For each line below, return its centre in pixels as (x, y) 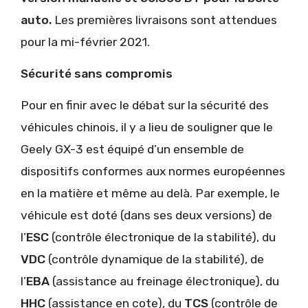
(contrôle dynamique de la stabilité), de (155, 259)
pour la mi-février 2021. (85, 42)
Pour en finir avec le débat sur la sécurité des (145, 105)
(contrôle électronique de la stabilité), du (162, 237)
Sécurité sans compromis (97, 73)
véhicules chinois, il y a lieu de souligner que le (147, 127)
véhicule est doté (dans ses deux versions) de (146, 215)
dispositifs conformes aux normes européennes (153, 171)
